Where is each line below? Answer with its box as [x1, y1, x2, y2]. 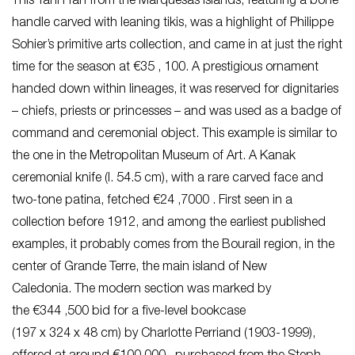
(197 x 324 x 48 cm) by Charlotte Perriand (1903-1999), [12, 327, 315, 341]
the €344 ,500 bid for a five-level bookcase [12, 305, 246, 319]
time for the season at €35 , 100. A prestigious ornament [12, 61, 319, 74]
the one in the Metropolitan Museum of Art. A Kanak [12, 150, 296, 163]
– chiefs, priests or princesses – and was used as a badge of [12, 105, 342, 119]
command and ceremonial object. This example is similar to [12, 128, 337, 141]
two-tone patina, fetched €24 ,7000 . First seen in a [12, 194, 292, 208]
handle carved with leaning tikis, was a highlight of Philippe [12, 17, 334, 30]
